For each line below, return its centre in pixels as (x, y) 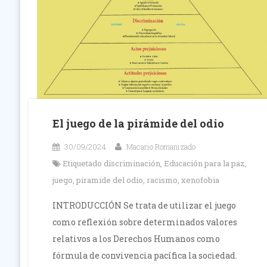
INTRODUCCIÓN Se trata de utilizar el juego (144, 206)
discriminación (132, 164)
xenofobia (200, 180)
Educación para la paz (204, 164)
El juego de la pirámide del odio (138, 124)
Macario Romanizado (161, 147)
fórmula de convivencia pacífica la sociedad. (145, 256)
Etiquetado (83, 164)
